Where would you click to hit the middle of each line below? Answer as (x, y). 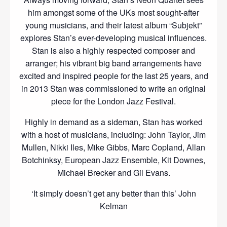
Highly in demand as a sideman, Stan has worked (113, 122)
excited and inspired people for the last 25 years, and (113, 76)
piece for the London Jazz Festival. (113, 101)
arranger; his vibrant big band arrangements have (113, 63)
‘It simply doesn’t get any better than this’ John (113, 194)
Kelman (113, 206)
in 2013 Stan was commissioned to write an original (113, 89)
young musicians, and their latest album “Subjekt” (113, 25)
